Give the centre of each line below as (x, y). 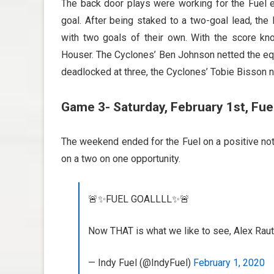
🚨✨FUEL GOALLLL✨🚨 (139, 199)
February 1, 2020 (229, 263)
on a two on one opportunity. (121, 159)
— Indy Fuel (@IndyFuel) (141, 263)
